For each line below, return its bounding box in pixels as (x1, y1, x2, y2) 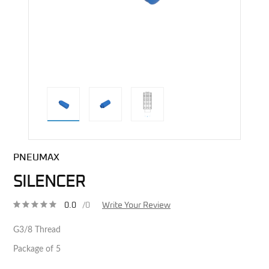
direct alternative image (134, 139, 220, 148)
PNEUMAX (13, 152, 59, 162)
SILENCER (13, 173, 85, 190)
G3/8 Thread (13, 225, 61, 234)
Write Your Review (102, 201, 171, 210)
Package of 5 (13, 244, 61, 253)
